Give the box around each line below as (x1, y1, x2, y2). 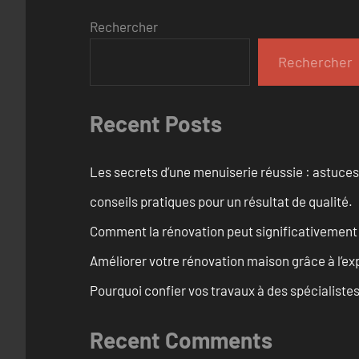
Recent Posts (90, 110, 222, 138)
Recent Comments (90, 325, 272, 353)
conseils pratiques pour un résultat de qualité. (90, 192, 353, 209)
